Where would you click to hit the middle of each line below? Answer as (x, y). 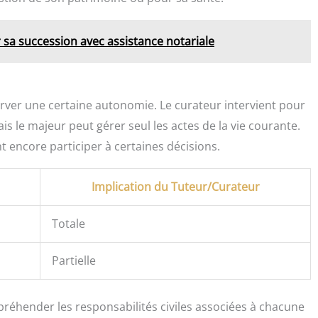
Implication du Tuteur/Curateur (175, 186)
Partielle (74, 260)
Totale (68, 223)
